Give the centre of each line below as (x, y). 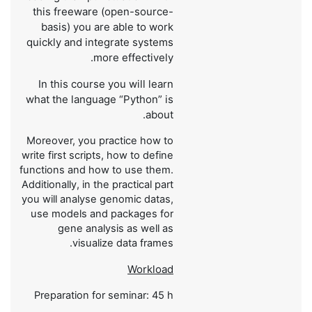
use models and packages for (102, 213)
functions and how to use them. (97, 170)
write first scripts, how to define (98, 155)
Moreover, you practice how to (100, 140)
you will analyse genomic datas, (98, 199)
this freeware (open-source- (103, 11)
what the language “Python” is (100, 99)
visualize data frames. (123, 243)
